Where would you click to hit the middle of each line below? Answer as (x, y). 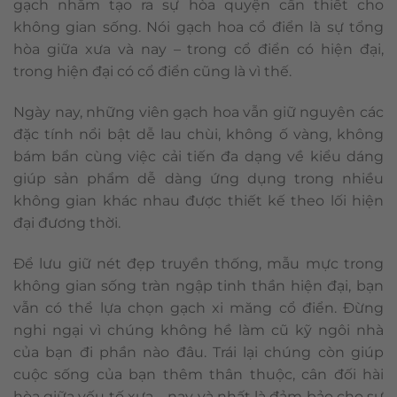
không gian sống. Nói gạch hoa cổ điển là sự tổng (198, 27)
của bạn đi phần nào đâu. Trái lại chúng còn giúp (198, 353)
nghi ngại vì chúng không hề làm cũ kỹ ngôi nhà (198, 331)
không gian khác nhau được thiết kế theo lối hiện (198, 201)
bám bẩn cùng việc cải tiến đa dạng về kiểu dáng (198, 157)
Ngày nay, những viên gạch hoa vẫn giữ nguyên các (198, 113)
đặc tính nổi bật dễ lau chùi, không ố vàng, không (198, 135)
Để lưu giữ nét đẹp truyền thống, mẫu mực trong (198, 264)
